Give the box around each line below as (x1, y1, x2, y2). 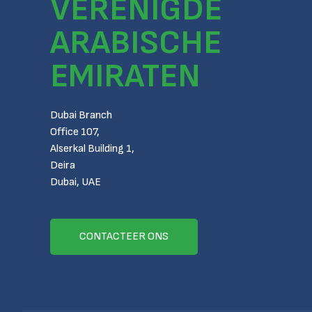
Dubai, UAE (50, 175, 101, 189)
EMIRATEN (50, 56, 201, 96)
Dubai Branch (50, 109, 112, 122)
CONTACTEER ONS (79, 230, 169, 243)
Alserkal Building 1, (50, 142, 134, 155)
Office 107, (50, 125, 100, 139)
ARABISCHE (50, 23, 221, 63)
